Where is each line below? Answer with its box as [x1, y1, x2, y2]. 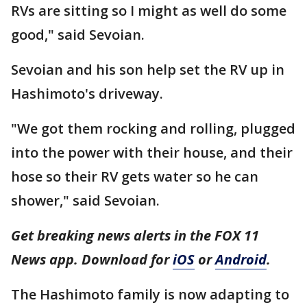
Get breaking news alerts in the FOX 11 [11, 226, 259, 245]
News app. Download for [11, 250, 173, 269]
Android [215, 250, 267, 269]
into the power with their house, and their [11, 143, 293, 162]
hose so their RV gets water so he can [11, 167, 258, 186]
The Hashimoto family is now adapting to [11, 285, 289, 304]
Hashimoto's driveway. [11, 84, 167, 103]
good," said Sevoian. [11, 25, 148, 44]
